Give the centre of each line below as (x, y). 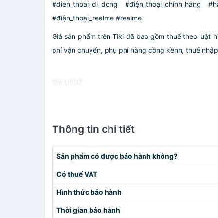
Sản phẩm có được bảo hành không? (117, 156)
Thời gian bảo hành (88, 210)
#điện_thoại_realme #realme (97, 18)
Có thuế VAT (77, 174)
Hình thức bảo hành (89, 192)
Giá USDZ (67, 82)
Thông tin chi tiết (93, 129)
